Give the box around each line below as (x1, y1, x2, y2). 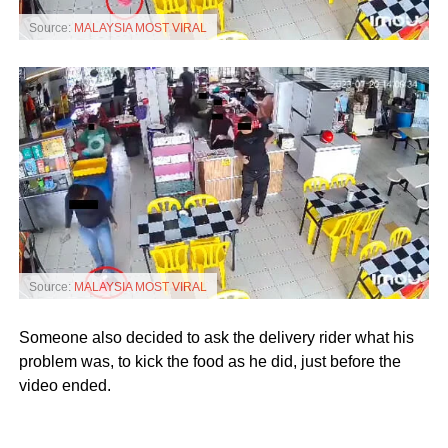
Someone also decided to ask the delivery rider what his (18, 328, 414, 346)
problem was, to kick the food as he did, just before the (18, 352, 401, 370)
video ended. (18, 376, 111, 394)
